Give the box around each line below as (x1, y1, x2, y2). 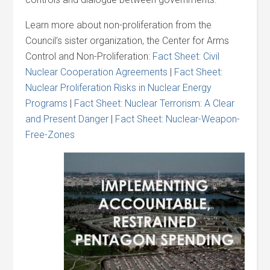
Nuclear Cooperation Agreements (25, 66, 168, 78)
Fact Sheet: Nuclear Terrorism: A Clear (74, 98, 235, 109)
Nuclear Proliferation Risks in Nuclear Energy (25, 82, 212, 93)
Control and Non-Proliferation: (25, 51, 153, 62)
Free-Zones (25, 129, 75, 140)
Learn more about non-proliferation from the (25, 19, 212, 31)
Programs (25, 98, 68, 109)
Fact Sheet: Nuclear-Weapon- (115, 113, 240, 125)
